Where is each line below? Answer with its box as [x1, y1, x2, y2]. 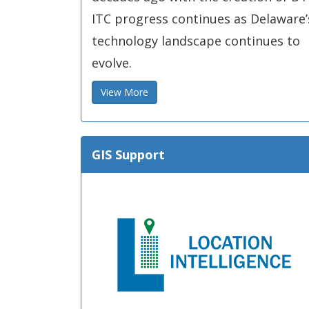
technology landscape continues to [92, 32, 300, 49]
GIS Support [92, 146, 165, 163]
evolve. [92, 54, 132, 71]
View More [101, 86, 148, 99]
